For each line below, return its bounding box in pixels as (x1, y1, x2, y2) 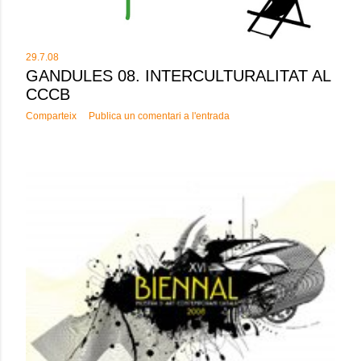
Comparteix (26, 110, 77, 122)
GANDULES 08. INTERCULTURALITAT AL (26, 67, 330, 85)
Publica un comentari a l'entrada (89, 110, 230, 122)
